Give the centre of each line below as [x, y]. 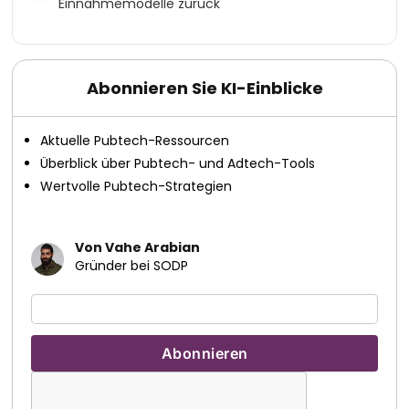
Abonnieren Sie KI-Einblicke [204, 88]
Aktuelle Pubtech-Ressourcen [135, 141]
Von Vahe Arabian [138, 247]
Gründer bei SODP [132, 266]
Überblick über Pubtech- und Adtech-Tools [178, 163]
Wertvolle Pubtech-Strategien [136, 186]
